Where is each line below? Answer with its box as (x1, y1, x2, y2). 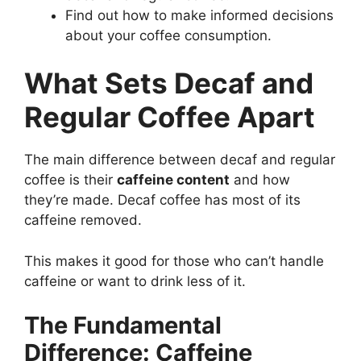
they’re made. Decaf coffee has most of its (24, 192, 301, 209)
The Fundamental (24, 311, 222, 340)
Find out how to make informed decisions (65, 6, 334, 23)
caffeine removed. (24, 212, 142, 229)
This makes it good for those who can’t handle (24, 252, 324, 269)
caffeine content (117, 172, 230, 189)
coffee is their (24, 172, 117, 189)
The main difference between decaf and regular (24, 151, 335, 168)
